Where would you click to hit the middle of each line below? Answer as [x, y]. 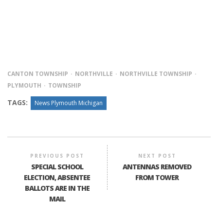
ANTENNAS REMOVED [157, 167]
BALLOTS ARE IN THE [57, 188]
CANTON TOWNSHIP [38, 74]
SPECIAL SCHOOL [57, 167]
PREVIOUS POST [57, 156]
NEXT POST [157, 156]
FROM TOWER [157, 178]
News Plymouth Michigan [69, 103]
